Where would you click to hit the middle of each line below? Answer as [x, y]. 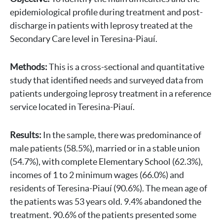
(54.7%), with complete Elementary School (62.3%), [106, 162]
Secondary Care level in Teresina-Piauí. [84, 39]
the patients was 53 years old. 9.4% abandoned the [106, 202]
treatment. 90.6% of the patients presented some [103, 215]
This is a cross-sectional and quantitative [127, 67]
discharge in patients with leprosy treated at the [101, 25]
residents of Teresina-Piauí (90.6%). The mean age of [109, 188]
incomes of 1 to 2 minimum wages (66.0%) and [97, 175]
